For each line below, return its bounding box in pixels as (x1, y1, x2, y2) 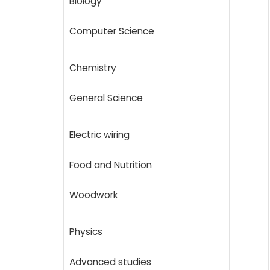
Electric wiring (69, 128, 130, 141)
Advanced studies (69, 255, 151, 268)
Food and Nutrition (69, 158, 152, 171)
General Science (69, 91, 143, 104)
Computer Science (69, 24, 154, 37)
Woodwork (69, 188, 118, 201)
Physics (69, 225, 102, 238)
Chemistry (69, 61, 116, 74)
